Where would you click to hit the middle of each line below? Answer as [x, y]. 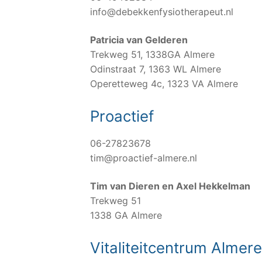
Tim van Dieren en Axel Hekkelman [170, 186]
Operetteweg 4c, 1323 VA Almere [164, 83]
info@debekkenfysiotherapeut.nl [162, 11]
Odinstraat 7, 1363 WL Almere [156, 69]
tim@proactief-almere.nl [144, 158]
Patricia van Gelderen [139, 39]
